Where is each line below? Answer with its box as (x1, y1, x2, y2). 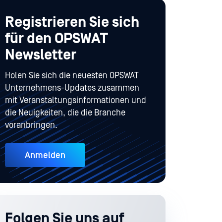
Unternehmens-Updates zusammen (5, 83, 139, 94)
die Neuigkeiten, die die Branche (5, 108, 125, 118)
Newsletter (5, 47, 76, 64)
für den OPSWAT (5, 30, 108, 48)
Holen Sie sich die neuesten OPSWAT (5, 70, 139, 81)
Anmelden (25, 150, 65, 161)
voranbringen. (5, 120, 57, 131)
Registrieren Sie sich (5, 14, 139, 31)
